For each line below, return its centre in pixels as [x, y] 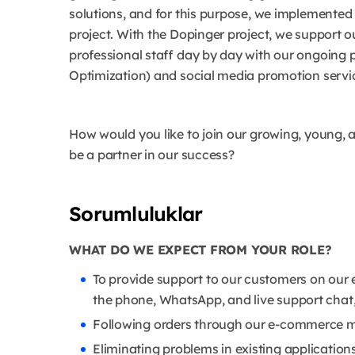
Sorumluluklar [136, 214]
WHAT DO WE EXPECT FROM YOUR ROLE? [202, 250]
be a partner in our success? [153, 155]
